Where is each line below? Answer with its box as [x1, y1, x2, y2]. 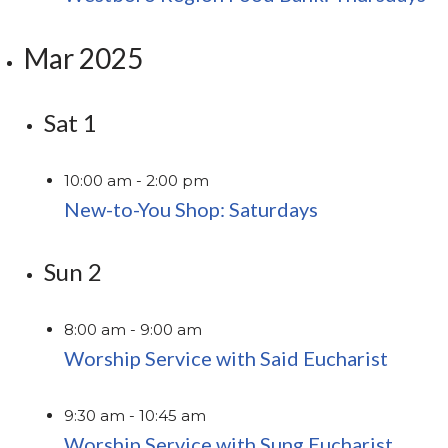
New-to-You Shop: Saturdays [64, 196, 319, 221]
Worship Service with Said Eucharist [64, 345, 389, 370]
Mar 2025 [24, 40, 144, 75]
